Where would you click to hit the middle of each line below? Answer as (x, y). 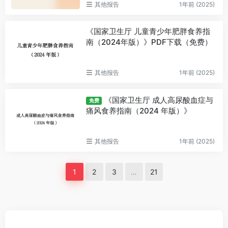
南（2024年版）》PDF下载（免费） (149, 42)
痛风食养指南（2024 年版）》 (138, 111)
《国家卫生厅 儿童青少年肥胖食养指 (148, 32)
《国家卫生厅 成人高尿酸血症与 (159, 100)
